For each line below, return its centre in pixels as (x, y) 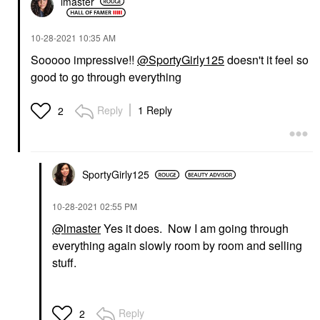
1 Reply (155, 110)
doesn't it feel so (266, 60)
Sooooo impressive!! (84, 60)
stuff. (64, 262)
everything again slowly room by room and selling (177, 245)
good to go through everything (106, 77)
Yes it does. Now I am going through (195, 228)
